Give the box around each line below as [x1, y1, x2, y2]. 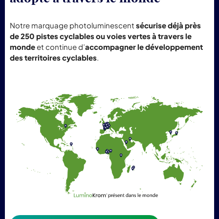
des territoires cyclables [10, 52, 97, 62]
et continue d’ [35, 42, 85, 51]
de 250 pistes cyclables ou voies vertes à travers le [10, 31, 192, 41]
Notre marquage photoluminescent [10, 20, 136, 30]
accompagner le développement [85, 42, 203, 51]
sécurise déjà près [136, 20, 201, 30]
